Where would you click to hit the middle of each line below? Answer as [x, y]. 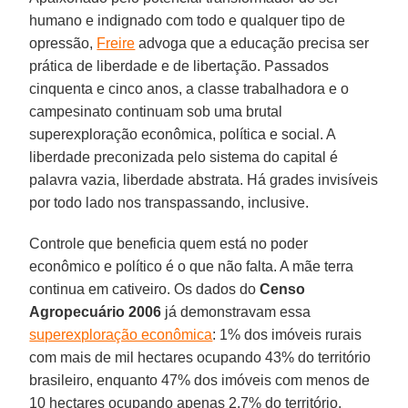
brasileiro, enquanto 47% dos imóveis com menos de [200, 380]
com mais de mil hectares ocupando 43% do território [200, 357]
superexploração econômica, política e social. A [183, 134]
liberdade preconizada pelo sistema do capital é [184, 157]
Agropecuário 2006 [96, 311]
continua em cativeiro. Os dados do [145, 289]
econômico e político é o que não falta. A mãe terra [192, 266]
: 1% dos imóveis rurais [287, 334]
